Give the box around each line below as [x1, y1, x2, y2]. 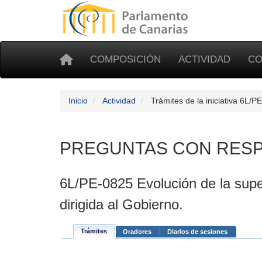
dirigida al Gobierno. [60, 196, 183, 212]
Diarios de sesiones [167, 228, 227, 235]
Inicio [68, 96, 88, 105]
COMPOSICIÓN [90, 54, 161, 65]
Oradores [123, 228, 151, 235]
